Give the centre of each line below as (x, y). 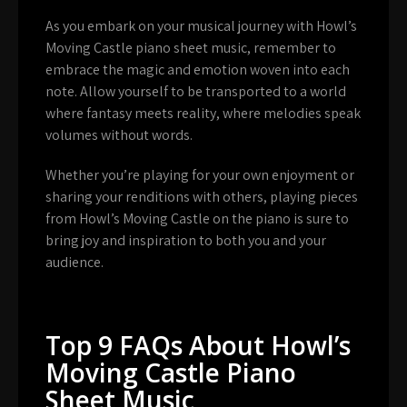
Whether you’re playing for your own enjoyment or (200, 174)
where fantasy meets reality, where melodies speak (203, 113)
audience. (74, 262)
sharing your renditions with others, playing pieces (202, 196)
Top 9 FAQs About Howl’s (198, 345)
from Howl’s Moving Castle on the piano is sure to (197, 218)
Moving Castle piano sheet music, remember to (191, 47)
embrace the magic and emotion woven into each (198, 69)
